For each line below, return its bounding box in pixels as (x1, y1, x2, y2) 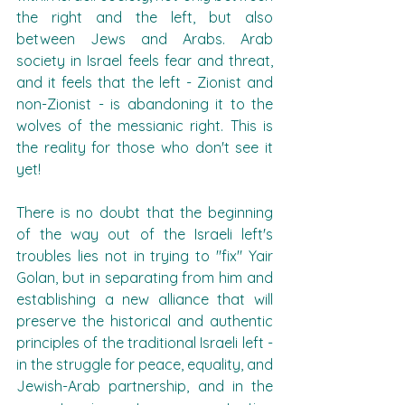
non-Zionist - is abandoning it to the (16, 95, 273, 113)
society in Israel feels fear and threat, (16, 52, 273, 70)
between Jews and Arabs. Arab (16, 30, 273, 48)
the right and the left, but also (16, 8, 273, 26)
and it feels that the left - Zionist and (16, 73, 273, 91)
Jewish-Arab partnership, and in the (16, 377, 273, 395)
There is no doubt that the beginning (16, 203, 273, 221)
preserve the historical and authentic (16, 312, 273, 330)
